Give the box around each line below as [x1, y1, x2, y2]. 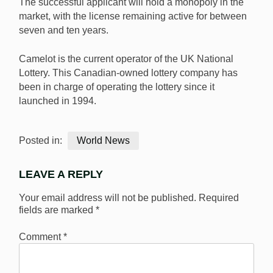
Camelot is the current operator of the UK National [19, 53, 233, 64]
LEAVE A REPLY [19, 168, 103, 180]
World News [77, 135, 130, 146]
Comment [19, 231, 63, 242]
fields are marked [19, 204, 96, 215]
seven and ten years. [19, 24, 111, 35]
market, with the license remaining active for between [19, 10, 247, 21]
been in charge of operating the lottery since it [19, 81, 214, 92]
